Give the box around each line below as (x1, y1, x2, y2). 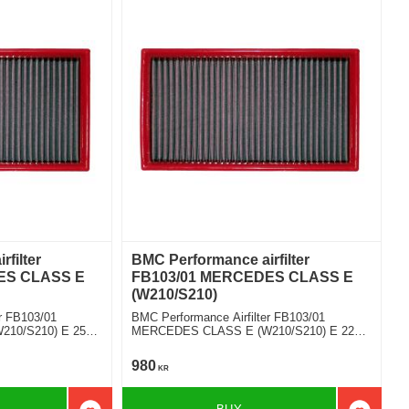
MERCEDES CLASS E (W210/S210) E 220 (131, 324, 362, 339)
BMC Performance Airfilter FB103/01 (131, 310, 326, 325)
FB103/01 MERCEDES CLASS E (131, 269, 354, 286)
